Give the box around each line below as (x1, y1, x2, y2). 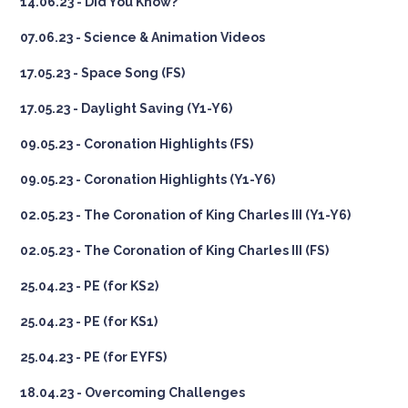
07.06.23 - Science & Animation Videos (20, 29, 266, 45)
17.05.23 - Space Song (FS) (20, 65, 186, 80)
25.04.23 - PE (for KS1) (20, 313, 158, 329)
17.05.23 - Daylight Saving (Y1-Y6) (20, 100, 233, 116)
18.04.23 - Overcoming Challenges (20, 384, 246, 400)
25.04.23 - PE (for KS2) (20, 278, 159, 293)
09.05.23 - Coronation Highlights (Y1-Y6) (20, 171, 276, 187)
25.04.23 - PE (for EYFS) (20, 349, 168, 364)
